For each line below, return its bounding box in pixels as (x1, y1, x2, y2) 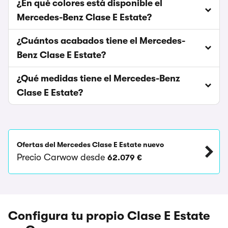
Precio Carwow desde (17, 152, 107, 162)
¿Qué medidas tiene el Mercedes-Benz (17, 73, 180, 83)
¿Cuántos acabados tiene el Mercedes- (17, 36, 185, 46)
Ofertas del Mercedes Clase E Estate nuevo (17, 140, 164, 149)
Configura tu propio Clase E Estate (8, 209, 210, 223)
